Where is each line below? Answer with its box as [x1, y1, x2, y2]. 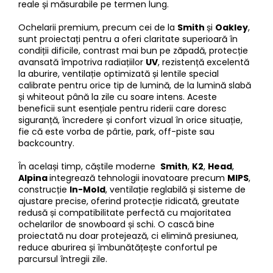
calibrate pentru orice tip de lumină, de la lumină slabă [18, 79, 251, 91]
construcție [18, 183, 69, 196]
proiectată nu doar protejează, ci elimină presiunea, [18, 229, 238, 242]
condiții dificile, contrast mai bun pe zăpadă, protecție [18, 44, 248, 57]
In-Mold [69, 183, 105, 196]
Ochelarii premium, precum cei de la [18, 21, 177, 34]
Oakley [215, 21, 248, 34]
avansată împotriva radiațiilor [18, 55, 146, 68]
